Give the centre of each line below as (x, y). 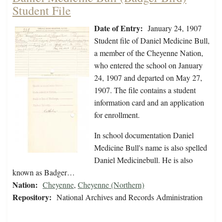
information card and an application (149, 103)
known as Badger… (44, 172)
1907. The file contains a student (145, 90)
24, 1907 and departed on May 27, (148, 78)
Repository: (32, 197)
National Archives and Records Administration (130, 197)
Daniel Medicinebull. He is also (143, 160)
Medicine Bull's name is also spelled (151, 148)
